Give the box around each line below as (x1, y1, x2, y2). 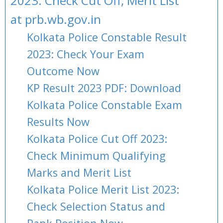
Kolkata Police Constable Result (27, 30, 187, 44)
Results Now (27, 114, 90, 129)
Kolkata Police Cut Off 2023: (27, 131, 167, 146)
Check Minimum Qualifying (27, 148, 166, 163)
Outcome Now (27, 64, 100, 78)
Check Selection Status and (27, 199, 165, 214)
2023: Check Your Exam (27, 47, 144, 61)
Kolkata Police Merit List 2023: (27, 182, 179, 197)
